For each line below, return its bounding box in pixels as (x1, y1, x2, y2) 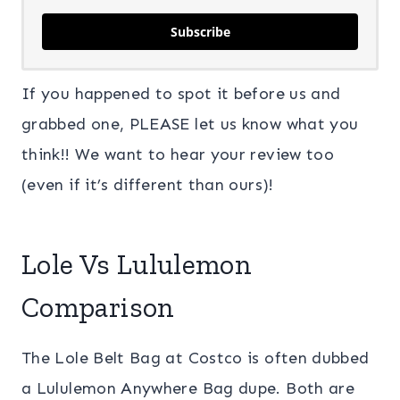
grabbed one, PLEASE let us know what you (21, 114, 359, 135)
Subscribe (170, 23, 230, 41)
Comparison (21, 290, 175, 325)
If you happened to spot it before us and (21, 84, 341, 104)
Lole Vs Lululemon (21, 247, 253, 282)
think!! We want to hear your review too (21, 145, 335, 165)
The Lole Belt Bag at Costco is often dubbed (21, 348, 370, 369)
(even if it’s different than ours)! (21, 175, 274, 196)
